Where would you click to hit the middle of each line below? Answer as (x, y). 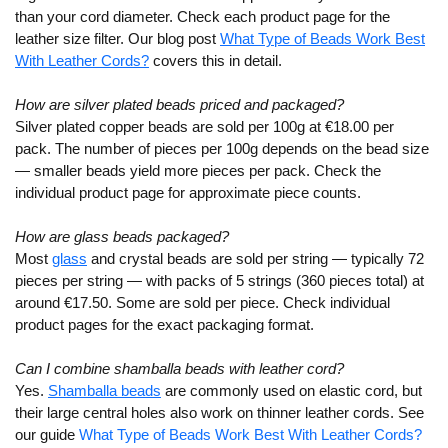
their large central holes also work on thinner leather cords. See (219, 413)
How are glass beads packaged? (122, 237)
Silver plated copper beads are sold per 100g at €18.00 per (204, 127)
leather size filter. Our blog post (117, 39)
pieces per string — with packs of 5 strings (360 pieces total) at (219, 281)
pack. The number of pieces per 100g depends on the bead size (222, 149)
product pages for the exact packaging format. (164, 325)
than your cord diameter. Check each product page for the (202, 17)
